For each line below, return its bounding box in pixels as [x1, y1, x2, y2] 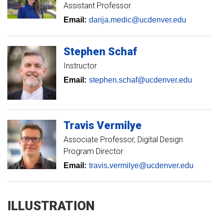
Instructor [64, 61, 97, 70]
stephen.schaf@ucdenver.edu [89, 75, 192, 84]
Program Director [64, 146, 123, 156]
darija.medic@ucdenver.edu [89, 15, 186, 24]
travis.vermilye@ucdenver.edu [89, 161, 194, 170]
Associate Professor [64, 134, 134, 144]
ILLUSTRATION [7, 198, 95, 213]
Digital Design [137, 134, 183, 144]
